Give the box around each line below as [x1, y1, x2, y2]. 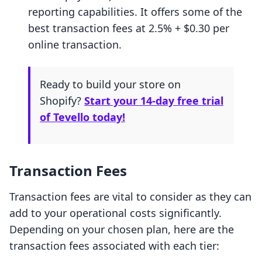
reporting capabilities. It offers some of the [28, 5, 242, 19]
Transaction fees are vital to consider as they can [9, 189, 251, 204]
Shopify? [40, 94, 84, 108]
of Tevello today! [40, 110, 125, 125]
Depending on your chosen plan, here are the [9, 222, 234, 237]
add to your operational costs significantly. [9, 206, 222, 220]
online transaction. [28, 37, 122, 52]
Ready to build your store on [40, 77, 181, 92]
